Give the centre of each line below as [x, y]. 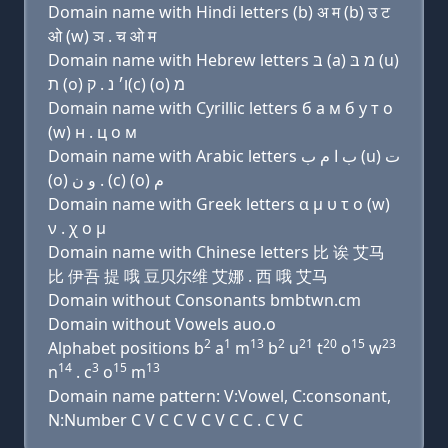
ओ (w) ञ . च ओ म [102, 36]
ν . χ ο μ [77, 228]
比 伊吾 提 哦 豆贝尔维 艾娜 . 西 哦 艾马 [188, 276]
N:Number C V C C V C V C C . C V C [175, 420]
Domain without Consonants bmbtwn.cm [204, 300]
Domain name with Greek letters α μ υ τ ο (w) [219, 204]
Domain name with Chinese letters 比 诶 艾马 [216, 252]
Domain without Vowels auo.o [162, 324]
